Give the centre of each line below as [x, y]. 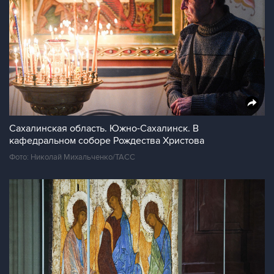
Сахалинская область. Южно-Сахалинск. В [104, 128]
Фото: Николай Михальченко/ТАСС [72, 157]
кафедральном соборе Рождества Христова [107, 141]
